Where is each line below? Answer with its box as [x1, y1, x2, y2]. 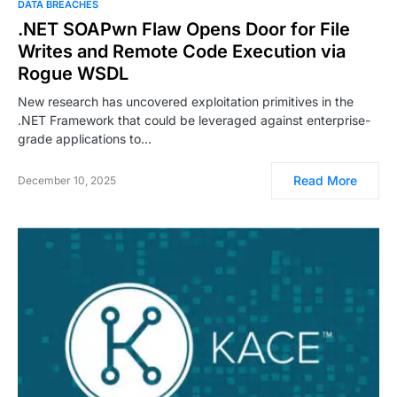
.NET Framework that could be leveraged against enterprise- [18, 113, 370, 128]
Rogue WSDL [18, 63, 128, 85]
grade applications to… [18, 131, 152, 147]
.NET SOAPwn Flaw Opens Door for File [18, 19, 350, 41]
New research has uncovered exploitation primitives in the [18, 94, 354, 110]
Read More [293, 173, 357, 189]
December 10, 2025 [18, 174, 116, 188]
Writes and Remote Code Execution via [18, 41, 346, 63]
